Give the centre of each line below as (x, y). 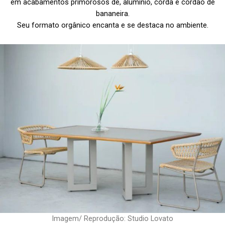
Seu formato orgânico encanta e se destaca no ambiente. (113, 25)
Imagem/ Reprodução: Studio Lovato (113, 218)
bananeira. (113, 14)
